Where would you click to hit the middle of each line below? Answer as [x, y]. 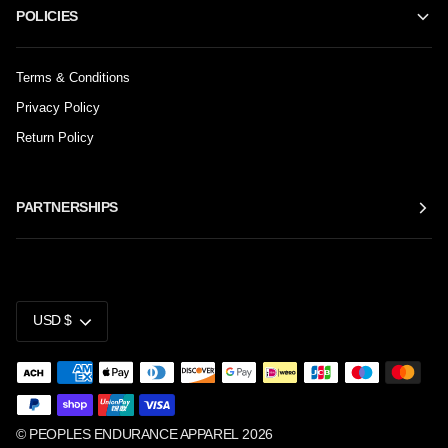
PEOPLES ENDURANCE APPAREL [134, 435]
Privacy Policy [58, 108]
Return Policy [55, 138]
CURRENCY [90, 305]
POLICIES [47, 17]
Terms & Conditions [73, 78]
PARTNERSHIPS [67, 208]
